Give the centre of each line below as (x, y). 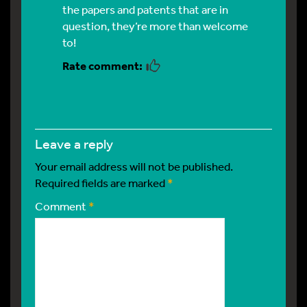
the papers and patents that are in (145, 10)
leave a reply (78, 144)
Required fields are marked (101, 183)
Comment (62, 206)
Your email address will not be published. (134, 167)
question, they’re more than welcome (155, 26)
